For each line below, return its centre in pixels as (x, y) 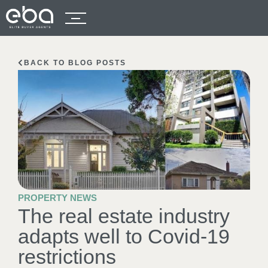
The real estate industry (124, 216)
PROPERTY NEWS (57, 198)
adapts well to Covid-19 (124, 236)
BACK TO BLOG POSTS (75, 63)
